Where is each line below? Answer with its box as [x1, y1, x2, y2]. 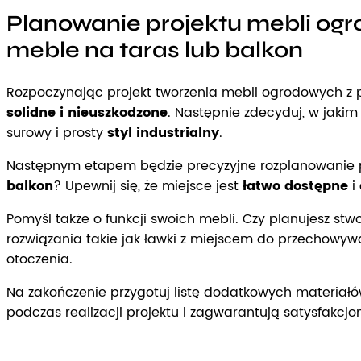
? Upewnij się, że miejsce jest [53, 175, 243, 197]
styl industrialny [107, 122, 219, 143]
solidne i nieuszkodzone [6, 102, 168, 123]
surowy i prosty [6, 122, 107, 143]
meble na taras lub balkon [6, 36, 303, 64]
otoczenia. [6, 248, 73, 270]
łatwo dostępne [243, 175, 348, 197]
